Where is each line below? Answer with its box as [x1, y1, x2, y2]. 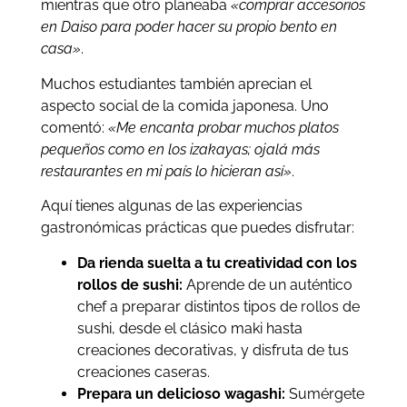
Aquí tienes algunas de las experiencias [40, 197, 303, 215]
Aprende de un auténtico [185, 275, 352, 293]
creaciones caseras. [76, 362, 210, 381]
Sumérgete [288, 384, 364, 402]
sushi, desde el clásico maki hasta [76, 319, 303, 337]
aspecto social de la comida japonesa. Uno [40, 96, 329, 114]
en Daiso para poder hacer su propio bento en [40, 18, 337, 36]
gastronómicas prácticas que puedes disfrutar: [40, 219, 354, 237]
